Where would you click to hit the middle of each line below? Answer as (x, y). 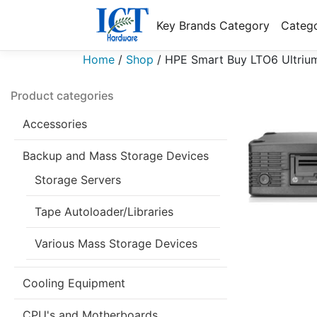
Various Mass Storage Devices (116, 243)
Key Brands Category (213, 25)
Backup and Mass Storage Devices (116, 156)
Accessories (55, 124)
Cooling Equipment (74, 283)
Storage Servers (78, 180)
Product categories (62, 96)
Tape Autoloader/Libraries (104, 212)
